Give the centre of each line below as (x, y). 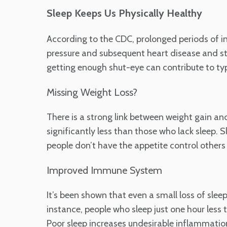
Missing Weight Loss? (92, 92)
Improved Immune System (104, 170)
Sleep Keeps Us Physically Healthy (124, 13)
